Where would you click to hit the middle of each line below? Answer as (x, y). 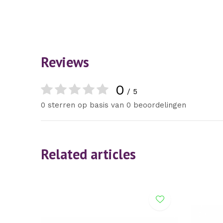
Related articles (88, 154)
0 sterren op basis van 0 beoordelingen (113, 105)
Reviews (65, 62)
